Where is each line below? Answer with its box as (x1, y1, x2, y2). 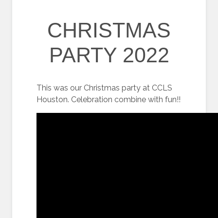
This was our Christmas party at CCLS (36, 83, 172, 92)
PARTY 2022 (49, 43, 169, 67)
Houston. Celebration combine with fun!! (36, 95, 181, 104)
